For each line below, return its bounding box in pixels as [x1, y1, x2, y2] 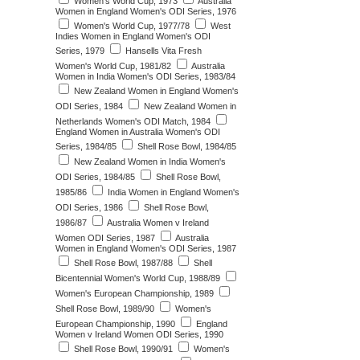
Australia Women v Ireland [105, 218, 209, 227]
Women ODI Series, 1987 [55, 233, 155, 243]
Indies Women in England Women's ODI [55, 31, 211, 41]
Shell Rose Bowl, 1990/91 [72, 344, 173, 354]
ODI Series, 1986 [55, 202, 123, 212]
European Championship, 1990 [55, 319, 175, 329]
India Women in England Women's [105, 187, 239, 197]
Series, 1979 [55, 46, 104, 55]
